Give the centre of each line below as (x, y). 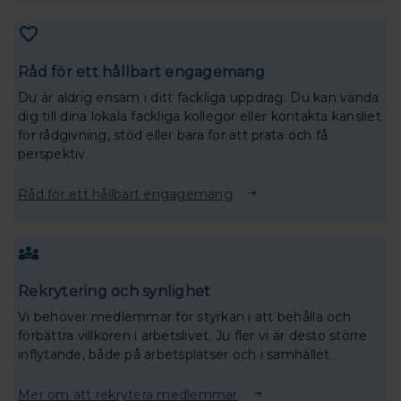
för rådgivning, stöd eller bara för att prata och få (173, 135)
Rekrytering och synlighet (115, 291)
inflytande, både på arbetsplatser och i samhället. (175, 354)
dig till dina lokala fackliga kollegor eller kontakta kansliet (200, 116)
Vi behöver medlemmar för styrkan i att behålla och (184, 316)
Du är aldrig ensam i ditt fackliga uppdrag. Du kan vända (199, 97)
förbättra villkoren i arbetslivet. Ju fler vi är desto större (193, 335)
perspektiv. (53, 154)
